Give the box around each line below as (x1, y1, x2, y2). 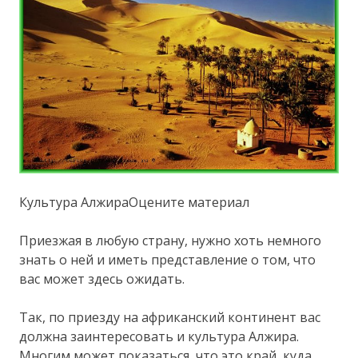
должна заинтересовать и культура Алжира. (19, 327, 300, 345)
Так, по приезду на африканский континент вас (19, 308, 321, 326)
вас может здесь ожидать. (19, 269, 185, 288)
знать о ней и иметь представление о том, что (19, 250, 316, 268)
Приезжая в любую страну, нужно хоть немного (19, 231, 322, 249)
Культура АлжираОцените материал (19, 193, 250, 211)
